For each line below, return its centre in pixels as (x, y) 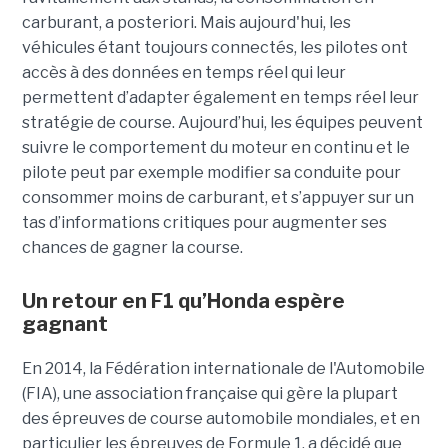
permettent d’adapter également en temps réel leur (220, 98)
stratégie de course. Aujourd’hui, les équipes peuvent (222, 123)
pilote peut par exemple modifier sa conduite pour (211, 173)
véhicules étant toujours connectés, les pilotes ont (214, 48)
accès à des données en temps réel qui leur (183, 73)
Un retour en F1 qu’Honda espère (183, 301)
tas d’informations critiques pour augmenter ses (204, 223)
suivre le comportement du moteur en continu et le (215, 148)
